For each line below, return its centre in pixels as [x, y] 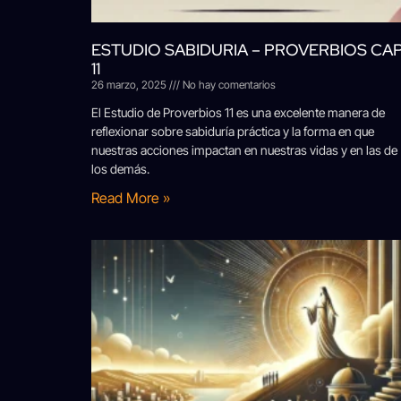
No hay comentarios [228, 85]
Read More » [131, 198]
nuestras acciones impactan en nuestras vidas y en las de [244, 150]
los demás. [120, 169]
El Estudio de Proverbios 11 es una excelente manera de [238, 113]
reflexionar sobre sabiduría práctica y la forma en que [233, 132]
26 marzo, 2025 [130, 85]
